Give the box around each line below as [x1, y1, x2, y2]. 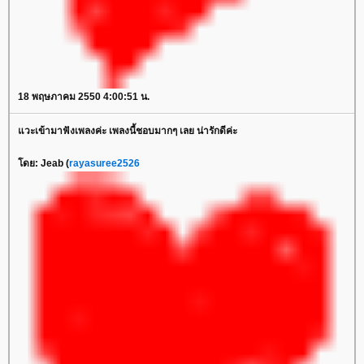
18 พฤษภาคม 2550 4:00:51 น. [18, 91, 149, 102]
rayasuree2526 [69, 158, 140, 169]
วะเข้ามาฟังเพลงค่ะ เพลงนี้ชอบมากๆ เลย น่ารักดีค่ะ [18, 125, 237, 136]
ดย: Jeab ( [18, 158, 69, 169]
